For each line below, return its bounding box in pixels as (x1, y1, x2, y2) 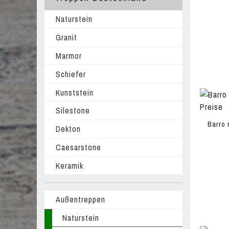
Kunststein (55, 86, 94, 98)
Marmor (55, 50, 82, 61)
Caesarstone (55, 141, 101, 153)
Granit (55, 32, 77, 43)
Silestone (55, 105, 90, 117)
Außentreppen (55, 194, 105, 205)
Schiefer (55, 68, 86, 80)
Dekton (55, 123, 81, 135)
